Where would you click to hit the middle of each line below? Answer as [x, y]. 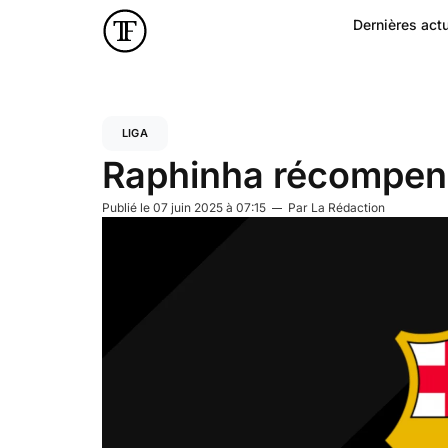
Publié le [127, 207]
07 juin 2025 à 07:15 [209, 207]
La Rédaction [348, 207]
